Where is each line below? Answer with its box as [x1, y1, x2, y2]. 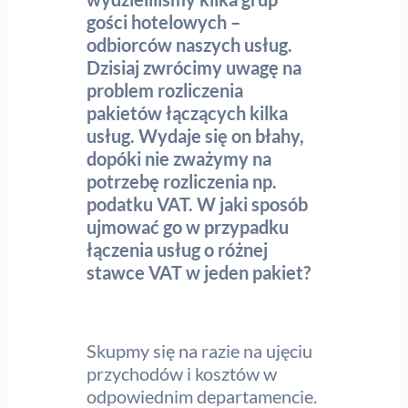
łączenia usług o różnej [87, 239, 269, 261]
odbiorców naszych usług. [87, 34, 293, 56]
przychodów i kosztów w [87, 362, 278, 384]
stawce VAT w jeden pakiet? [87, 261, 311, 284]
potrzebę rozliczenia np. [87, 170, 278, 193]
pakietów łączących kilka [87, 102, 289, 125]
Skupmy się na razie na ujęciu [87, 339, 313, 362]
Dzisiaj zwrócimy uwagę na [87, 56, 302, 79]
